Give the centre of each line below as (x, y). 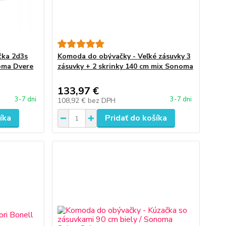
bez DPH (101, 101)
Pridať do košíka (136, 118)
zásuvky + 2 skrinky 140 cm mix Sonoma (125, 66)
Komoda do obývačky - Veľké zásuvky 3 (124, 56)
